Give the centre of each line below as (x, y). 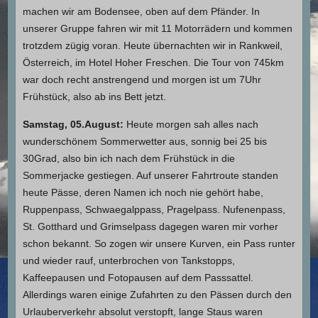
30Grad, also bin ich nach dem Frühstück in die (128, 158)
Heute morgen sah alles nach (191, 124)
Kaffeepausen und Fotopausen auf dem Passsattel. (138, 277)
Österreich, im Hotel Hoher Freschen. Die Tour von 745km (153, 62)
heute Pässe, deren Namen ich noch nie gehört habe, (143, 192)
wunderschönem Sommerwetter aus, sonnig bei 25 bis (144, 141)
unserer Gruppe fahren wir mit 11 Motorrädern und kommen (157, 28)
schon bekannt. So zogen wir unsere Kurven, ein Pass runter (159, 243)
